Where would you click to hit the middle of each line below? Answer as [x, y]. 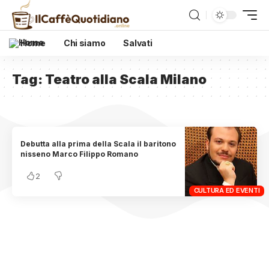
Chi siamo [84, 43]
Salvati [138, 43]
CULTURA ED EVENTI [227, 191]
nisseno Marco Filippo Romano [80, 154]
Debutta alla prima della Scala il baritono [98, 144]
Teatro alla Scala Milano [126, 79]
